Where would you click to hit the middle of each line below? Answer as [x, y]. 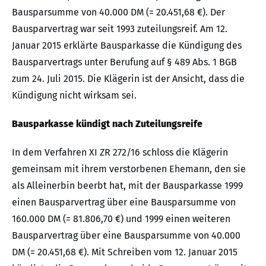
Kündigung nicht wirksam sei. [74, 96]
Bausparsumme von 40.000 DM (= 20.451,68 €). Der [118, 12]
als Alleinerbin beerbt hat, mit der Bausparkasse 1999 [127, 186]
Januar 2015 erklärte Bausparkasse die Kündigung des [127, 46]
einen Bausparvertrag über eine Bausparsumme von [124, 202]
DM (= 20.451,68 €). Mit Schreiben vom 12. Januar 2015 [125, 252]
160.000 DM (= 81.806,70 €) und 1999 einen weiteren [121, 219]
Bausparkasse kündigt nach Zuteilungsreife [107, 124]
